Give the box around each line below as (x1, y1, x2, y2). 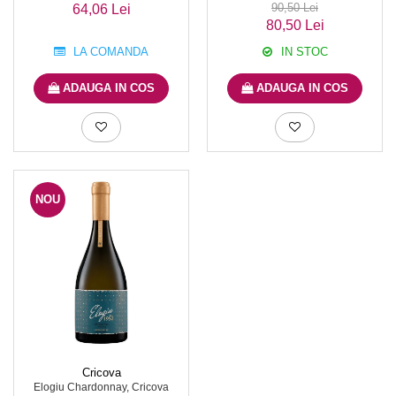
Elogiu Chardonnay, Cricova (34, 381, 169, 393)
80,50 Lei (265, 18, 324, 33)
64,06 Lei (72, 2, 131, 17)
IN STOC (278, 45, 328, 58)
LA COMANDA (70, 45, 148, 58)
